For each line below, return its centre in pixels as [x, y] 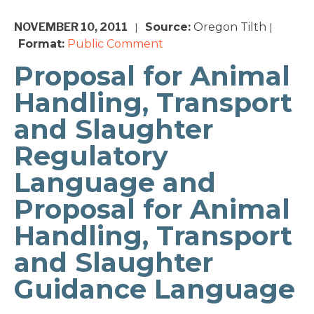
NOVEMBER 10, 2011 [71, 27]
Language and [115, 183]
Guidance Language [155, 289]
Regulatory [91, 156]
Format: [41, 44]
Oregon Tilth [228, 27]
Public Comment [115, 44]
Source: [168, 27]
